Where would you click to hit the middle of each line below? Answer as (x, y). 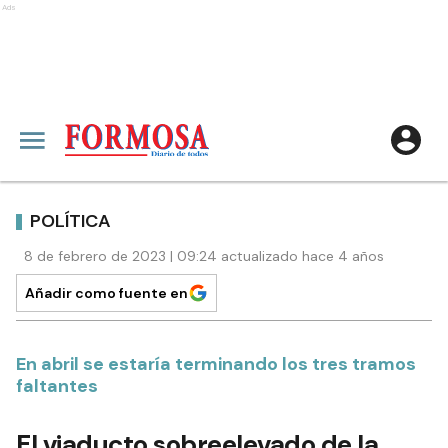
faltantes (57, 386)
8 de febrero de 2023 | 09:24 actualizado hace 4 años (204, 256)
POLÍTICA (70, 220)
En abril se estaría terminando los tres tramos (216, 364)
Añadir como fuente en (106, 293)
